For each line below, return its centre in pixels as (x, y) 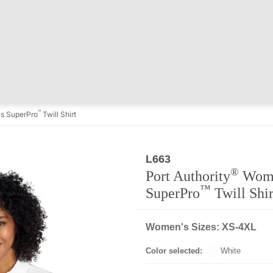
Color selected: (174, 251)
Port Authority (188, 176)
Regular (192, 158)
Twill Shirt (58, 114)
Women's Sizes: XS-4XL (201, 227)
